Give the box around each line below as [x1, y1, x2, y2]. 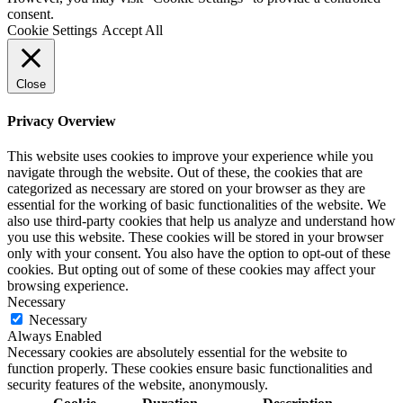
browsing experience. [7, 278, 129, 294]
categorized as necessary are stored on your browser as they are [7, 181, 365, 197]
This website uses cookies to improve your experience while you [7, 148, 373, 165]
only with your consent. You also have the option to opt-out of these [7, 246, 390, 262]
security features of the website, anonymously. [7, 377, 268, 393]
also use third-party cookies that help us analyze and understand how [7, 213, 396, 229]
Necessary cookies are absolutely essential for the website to [7, 345, 347, 361]
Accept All [102, 22, 163, 39]
